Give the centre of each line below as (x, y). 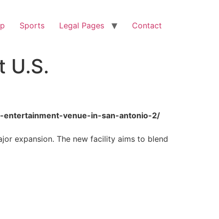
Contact (147, 25)
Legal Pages (82, 25)
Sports (32, 25)
